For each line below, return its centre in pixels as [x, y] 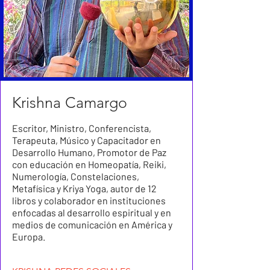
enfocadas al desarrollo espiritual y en [92, 212]
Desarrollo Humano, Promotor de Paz [89, 152]
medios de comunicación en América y [92, 224]
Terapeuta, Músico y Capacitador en [86, 140]
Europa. [29, 237]
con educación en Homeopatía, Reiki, [89, 164]
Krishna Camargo [70, 102]
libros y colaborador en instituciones [89, 200]
